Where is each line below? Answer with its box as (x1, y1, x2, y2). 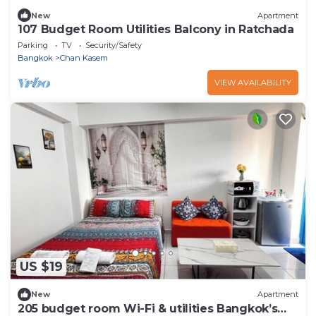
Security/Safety (85, 40, 142, 51)
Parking (18, 40, 48, 51)
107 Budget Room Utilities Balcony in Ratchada (18, 23, 294, 37)
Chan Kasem (60, 53, 108, 63)
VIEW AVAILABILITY (214, 78, 291, 88)
